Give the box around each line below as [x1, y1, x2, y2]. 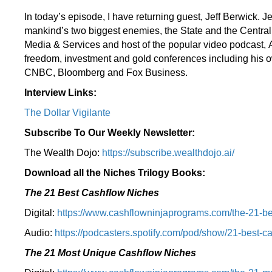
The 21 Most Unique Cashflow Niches [24, 248, 196, 258]
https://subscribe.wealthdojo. [102, 148, 224, 158]
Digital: [24, 208, 57, 218]
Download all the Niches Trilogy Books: [24, 168, 205, 178]
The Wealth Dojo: [24, 148, 102, 158]
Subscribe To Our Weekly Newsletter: [24, 127, 195, 138]
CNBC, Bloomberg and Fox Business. [24, 67, 188, 78]
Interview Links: [24, 87, 97, 98]
